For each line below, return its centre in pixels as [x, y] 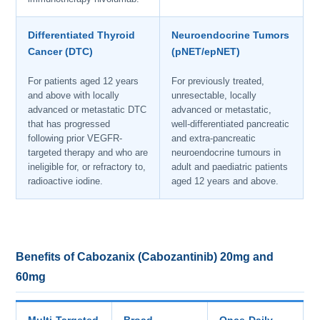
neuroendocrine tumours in [226, 152]
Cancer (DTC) [61, 52]
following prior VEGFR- [75, 138]
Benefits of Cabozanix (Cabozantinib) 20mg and [145, 257]
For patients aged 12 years [84, 81]
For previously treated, [218, 81]
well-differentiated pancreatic [231, 124]
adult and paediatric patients [230, 166]
